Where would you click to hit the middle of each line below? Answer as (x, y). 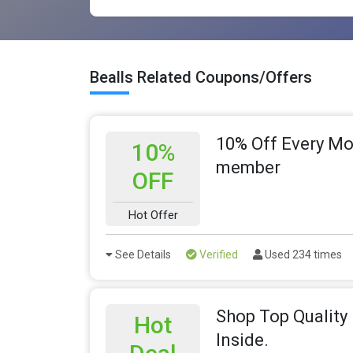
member (248, 168)
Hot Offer (153, 216)
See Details (142, 255)
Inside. (242, 340)
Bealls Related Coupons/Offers (201, 78)
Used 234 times (302, 255)
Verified (217, 255)
